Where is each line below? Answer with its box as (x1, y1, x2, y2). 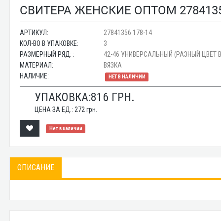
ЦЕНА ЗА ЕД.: (35, 106, 75, 113)
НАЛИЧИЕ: (20, 72, 49, 80)
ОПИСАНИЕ (17, 163, 55, 172)
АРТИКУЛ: (20, 29, 49, 37)
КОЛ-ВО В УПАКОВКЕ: (20, 39, 79, 47)
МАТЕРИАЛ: (20, 61, 54, 69)
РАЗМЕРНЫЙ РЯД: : (20, 50, 75, 58)
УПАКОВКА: (35, 90, 91, 104)
